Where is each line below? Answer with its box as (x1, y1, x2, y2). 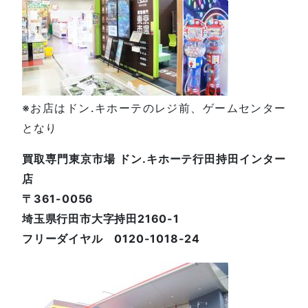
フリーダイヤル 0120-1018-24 (22, 231, 200, 245)
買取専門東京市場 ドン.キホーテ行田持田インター (22, 151, 286, 166)
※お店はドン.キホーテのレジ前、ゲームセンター (22, 100, 286, 115)
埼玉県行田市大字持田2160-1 (22, 211, 179, 225)
